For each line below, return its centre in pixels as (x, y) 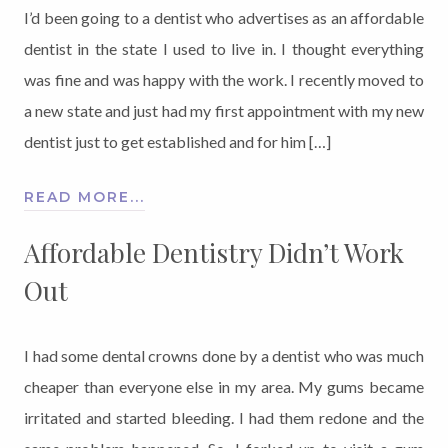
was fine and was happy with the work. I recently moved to (224, 79)
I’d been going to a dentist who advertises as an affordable (224, 17)
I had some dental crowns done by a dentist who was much (224, 355)
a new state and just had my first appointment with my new (224, 110)
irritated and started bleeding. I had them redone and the (224, 417)
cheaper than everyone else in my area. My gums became (224, 386)
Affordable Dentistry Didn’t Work (214, 252)
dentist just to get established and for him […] (177, 141)
